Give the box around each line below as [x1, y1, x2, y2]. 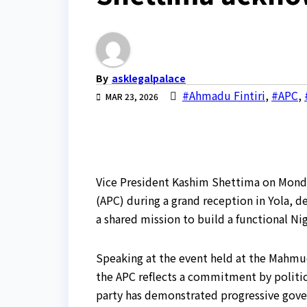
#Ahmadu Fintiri [182, 87, 265, 104]
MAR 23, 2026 [103, 90, 160, 103]
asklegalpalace [112, 71, 186, 86]
